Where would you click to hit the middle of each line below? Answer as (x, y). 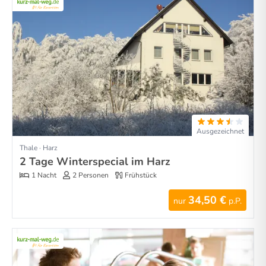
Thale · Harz (39, 148)
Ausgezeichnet (220, 132)
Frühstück (141, 175)
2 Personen (91, 175)
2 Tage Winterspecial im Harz (95, 162)
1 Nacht (44, 175)
